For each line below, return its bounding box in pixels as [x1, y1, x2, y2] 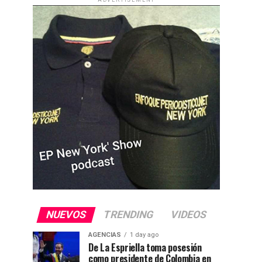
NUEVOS [44, 208, 88, 220]
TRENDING [102, 208, 155, 220]
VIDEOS [169, 208, 208, 220]
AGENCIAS [88, 230, 121, 239]
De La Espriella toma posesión [88, 240, 202, 254]
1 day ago [130, 230, 158, 239]
